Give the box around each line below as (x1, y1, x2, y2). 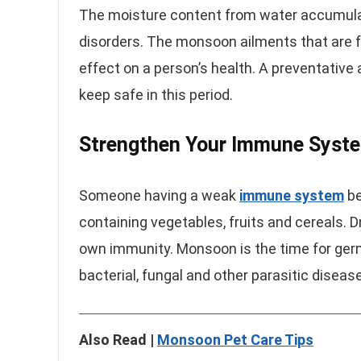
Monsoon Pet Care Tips (157, 331, 313, 348)
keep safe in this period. (79, 86, 233, 103)
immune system (239, 187, 344, 204)
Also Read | (79, 331, 157, 348)
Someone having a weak (79, 187, 239, 204)
